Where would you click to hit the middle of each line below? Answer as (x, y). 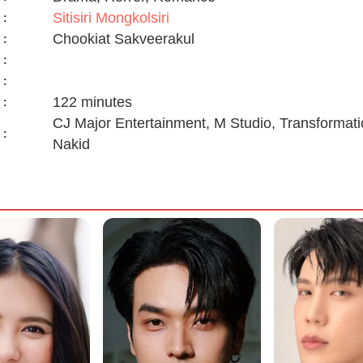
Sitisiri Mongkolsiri (111, 17)
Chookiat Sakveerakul (123, 38)
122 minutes (92, 102)
